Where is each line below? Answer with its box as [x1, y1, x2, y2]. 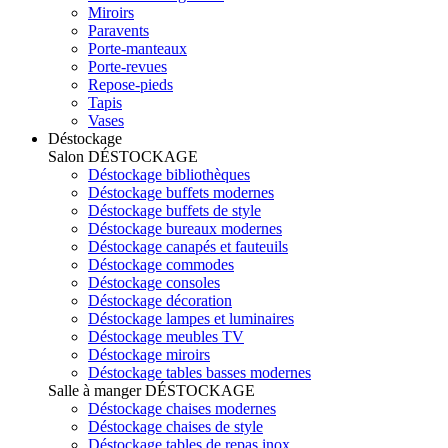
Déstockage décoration [88, 291, 232, 309]
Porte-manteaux [88, 39, 187, 57]
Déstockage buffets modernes [88, 183, 274, 201]
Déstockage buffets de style [88, 201, 261, 219]
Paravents [88, 21, 149, 39]
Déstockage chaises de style [88, 417, 263, 435]
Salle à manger [48, 381, 145, 399]
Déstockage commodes [88, 255, 234, 273]
